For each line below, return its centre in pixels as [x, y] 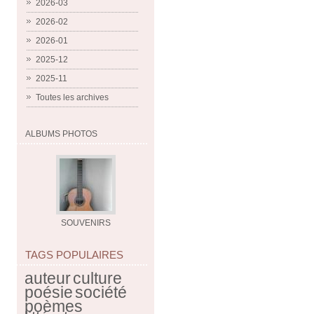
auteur [48, 278]
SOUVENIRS [86, 223]
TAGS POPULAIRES [74, 255]
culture [97, 278]
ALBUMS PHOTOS [61, 134]
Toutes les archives [72, 97]
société [101, 292]
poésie [49, 292]
